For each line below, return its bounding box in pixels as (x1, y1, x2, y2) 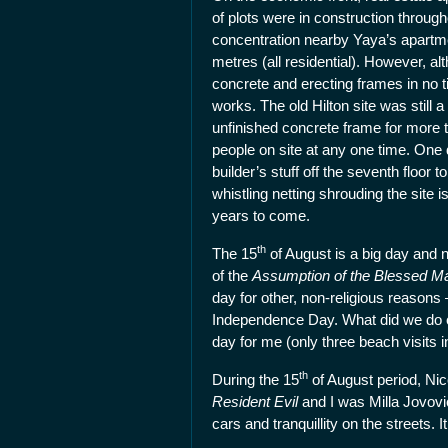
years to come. (211, 207, 310, 224)
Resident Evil (211, 393, 298, 410)
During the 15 (211, 371, 299, 388)
